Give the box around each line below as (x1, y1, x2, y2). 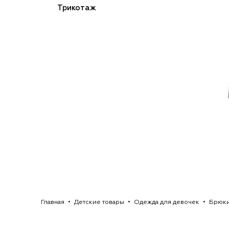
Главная (41, 199, 64, 205)
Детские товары (74, 199, 124, 205)
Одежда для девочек (134, 199, 199, 205)
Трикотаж (57, 4, 96, 12)
